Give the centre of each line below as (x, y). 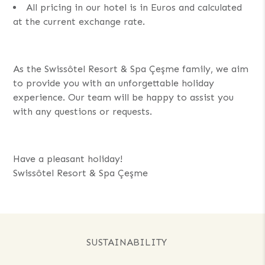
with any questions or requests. (83, 111)
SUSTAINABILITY (127, 242)
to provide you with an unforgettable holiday (114, 83)
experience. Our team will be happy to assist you (124, 97)
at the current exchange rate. (79, 21)
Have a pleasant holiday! (68, 159)
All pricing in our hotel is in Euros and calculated (134, 7)
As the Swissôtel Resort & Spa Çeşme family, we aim (131, 69)
